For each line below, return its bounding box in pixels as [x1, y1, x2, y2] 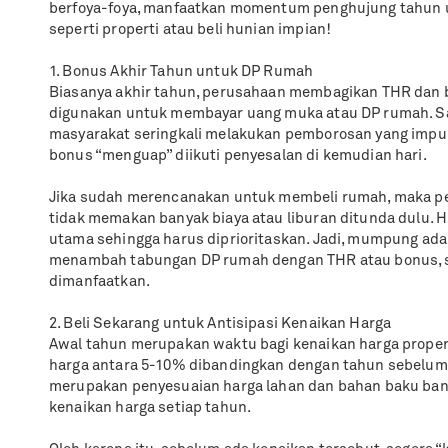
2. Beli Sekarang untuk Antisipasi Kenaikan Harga [49, 317, 392, 332]
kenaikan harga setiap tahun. [49, 401, 252, 416]
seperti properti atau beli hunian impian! [49, 23, 332, 38]
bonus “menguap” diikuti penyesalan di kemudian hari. [49, 149, 427, 164]
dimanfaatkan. [49, 275, 150, 290]
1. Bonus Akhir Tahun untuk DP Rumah [49, 65, 314, 80]
